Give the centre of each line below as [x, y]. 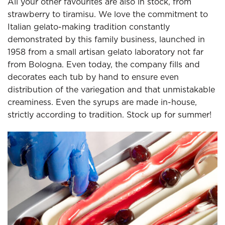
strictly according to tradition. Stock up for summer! [109, 115]
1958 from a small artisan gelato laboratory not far [105, 52]
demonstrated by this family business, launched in [106, 39]
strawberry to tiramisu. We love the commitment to [108, 14]
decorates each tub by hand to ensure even [93, 77]
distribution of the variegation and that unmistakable [111, 90]
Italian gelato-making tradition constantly [89, 27]
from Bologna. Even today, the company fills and [104, 65]
